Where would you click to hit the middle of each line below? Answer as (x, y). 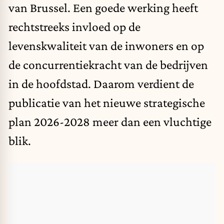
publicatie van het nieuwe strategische (107, 103)
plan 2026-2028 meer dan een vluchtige (110, 122)
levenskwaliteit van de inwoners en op (106, 46)
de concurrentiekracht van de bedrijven (108, 65)
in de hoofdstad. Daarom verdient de (101, 84)
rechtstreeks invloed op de (74, 27)
